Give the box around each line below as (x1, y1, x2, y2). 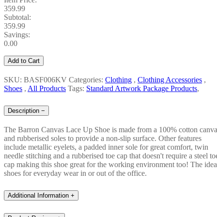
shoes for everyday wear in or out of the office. (4, 169, 147, 177)
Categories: (69, 76, 105, 84)
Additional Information (8, 191, 69, 199)
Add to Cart (8, 57, 40, 65)
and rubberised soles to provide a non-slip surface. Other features (4, 134, 201, 142)
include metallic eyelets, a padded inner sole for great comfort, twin (4, 142, 208, 151)
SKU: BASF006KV (4, 76, 69, 84)
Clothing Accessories (138, 76, 202, 84)
